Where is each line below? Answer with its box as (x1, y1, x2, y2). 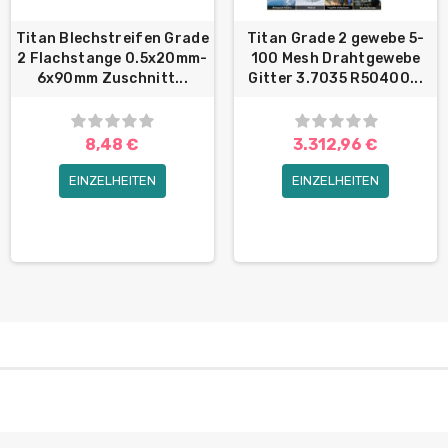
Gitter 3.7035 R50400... (248, 70, 423, 88)
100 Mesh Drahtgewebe (250, 50, 421, 68)
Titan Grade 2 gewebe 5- (246, 30, 425, 48)
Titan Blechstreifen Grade (15, 30, 209, 48)
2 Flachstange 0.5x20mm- (17, 50, 208, 68)
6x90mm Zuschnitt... (36, 70, 188, 88)
